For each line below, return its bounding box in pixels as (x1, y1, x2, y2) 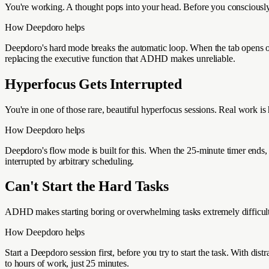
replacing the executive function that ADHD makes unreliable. (5, 53, 235, 64)
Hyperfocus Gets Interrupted (5, 76, 182, 92)
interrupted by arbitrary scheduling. (5, 156, 134, 166)
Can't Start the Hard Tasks (5, 178, 169, 195)
